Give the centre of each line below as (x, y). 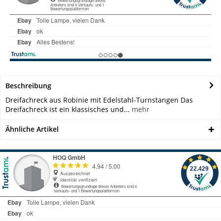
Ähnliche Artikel (32, 129)
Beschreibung (28, 85)
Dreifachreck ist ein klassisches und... (68, 109)
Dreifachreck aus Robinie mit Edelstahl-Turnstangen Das (99, 100)
